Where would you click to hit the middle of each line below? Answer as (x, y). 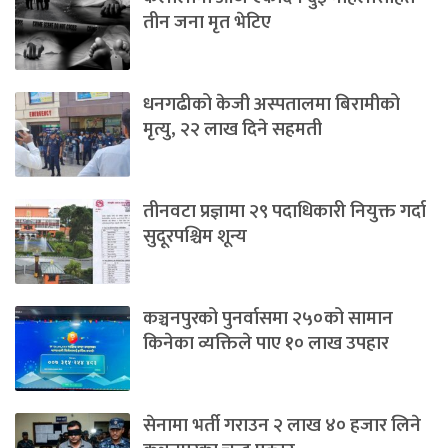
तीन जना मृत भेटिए (207, 23)
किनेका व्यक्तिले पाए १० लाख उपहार (266, 344)
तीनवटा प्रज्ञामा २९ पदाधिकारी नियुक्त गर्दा (284, 212)
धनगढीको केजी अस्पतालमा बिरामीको (271, 105)
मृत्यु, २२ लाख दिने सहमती (232, 130)
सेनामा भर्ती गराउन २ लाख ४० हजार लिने (282, 426)
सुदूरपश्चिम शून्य (195, 237)
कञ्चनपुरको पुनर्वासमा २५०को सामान (268, 319)
